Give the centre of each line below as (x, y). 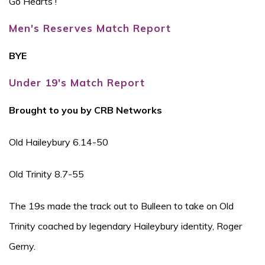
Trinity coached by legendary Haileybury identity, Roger (125, 226)
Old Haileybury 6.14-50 (59, 142)
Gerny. (22, 246)
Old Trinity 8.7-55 (46, 174)
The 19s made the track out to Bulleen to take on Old (121, 206)
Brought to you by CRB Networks (85, 110)
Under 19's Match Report (77, 83)
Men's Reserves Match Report (92, 28)
